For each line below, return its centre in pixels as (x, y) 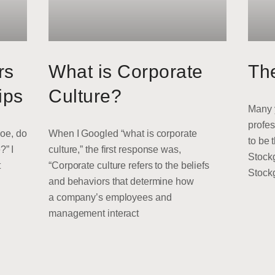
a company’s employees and (110, 197)
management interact (94, 213)
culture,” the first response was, (115, 149)
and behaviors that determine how (121, 181)
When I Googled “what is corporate (123, 133)
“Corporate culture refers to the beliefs (129, 165)
